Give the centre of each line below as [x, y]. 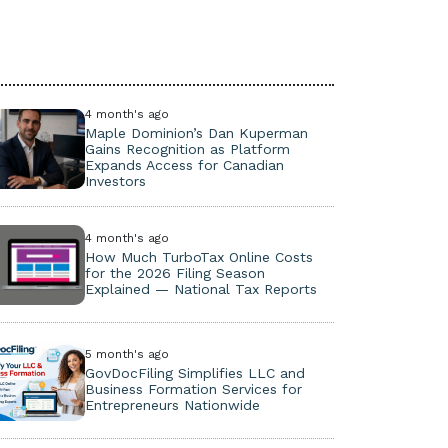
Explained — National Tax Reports [200, 289]
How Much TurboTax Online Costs [198, 257]
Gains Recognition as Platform [187, 149]
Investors [115, 181]
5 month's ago [126, 354]
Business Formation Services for [193, 389]
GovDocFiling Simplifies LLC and [194, 373]
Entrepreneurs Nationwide [172, 405]
